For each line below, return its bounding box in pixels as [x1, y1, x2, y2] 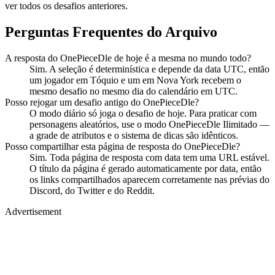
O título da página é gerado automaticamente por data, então [29, 163, 261, 174]
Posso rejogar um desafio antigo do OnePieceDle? [5, 97, 199, 108]
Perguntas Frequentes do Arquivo [5, 24, 217, 41]
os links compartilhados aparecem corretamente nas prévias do [29, 174, 269, 185]
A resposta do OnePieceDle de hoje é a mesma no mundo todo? [5, 53, 251, 64]
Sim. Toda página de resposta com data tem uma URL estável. [29, 152, 269, 163]
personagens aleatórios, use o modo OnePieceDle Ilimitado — [29, 119, 269, 130]
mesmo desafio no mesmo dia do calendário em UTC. [29, 86, 238, 97]
